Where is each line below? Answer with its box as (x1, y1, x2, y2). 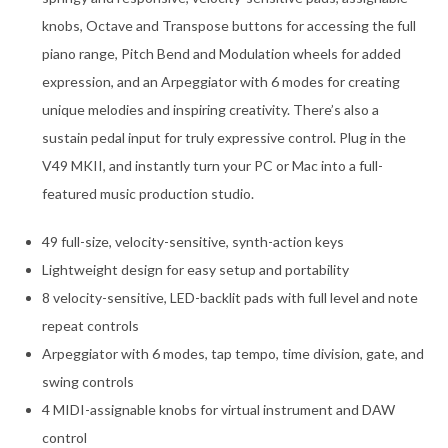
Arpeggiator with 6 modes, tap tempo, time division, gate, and (42, 345, 425, 363)
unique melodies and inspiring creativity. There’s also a (42, 101, 380, 119)
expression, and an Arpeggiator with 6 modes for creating (42, 73, 401, 91)
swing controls (42, 373, 135, 391)
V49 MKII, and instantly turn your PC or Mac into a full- (42, 157, 384, 175)
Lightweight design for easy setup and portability (42, 261, 350, 279)
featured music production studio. (42, 185, 255, 203)
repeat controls (42, 317, 140, 335)
